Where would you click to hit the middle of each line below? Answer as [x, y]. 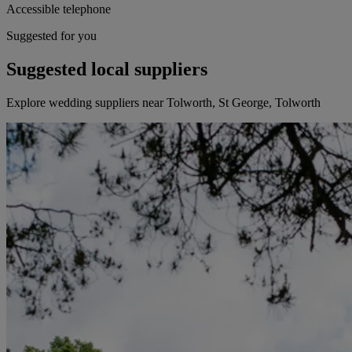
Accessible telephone [59, 9]
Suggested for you [51, 36]
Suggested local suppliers [107, 70]
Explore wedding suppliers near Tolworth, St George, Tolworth [163, 103]
